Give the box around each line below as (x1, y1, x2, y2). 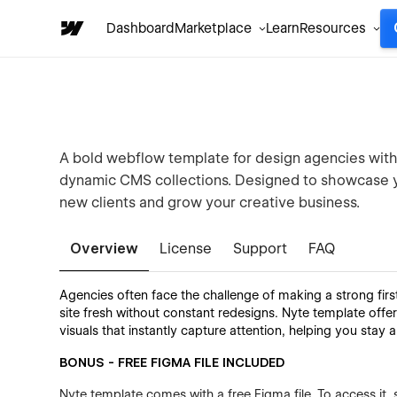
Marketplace (175, 20, 252, 36)
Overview (70, 240, 139, 257)
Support (233, 240, 288, 257)
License (160, 240, 213, 257)
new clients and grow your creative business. (59, 194, 361, 211)
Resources (300, 20, 366, 36)
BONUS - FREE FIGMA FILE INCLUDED (59, 355, 285, 370)
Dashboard (106, 20, 175, 36)
